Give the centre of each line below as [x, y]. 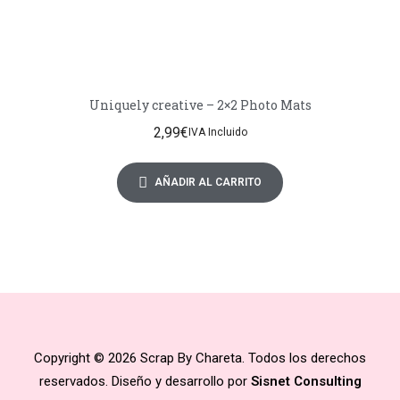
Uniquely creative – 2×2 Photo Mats [200, 104]
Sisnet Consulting [306, 381]
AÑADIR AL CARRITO [208, 183]
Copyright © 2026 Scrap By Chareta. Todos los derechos [200, 358]
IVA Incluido [217, 133]
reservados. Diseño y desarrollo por [145, 381]
